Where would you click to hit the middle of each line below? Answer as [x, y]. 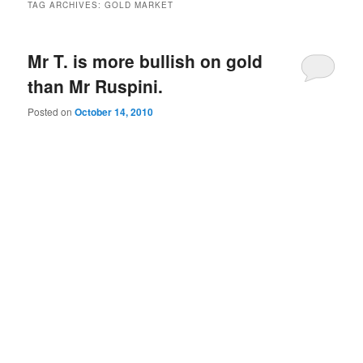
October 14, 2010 [114, 111]
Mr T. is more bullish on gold [145, 61]
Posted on [51, 111]
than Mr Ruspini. [96, 86]
